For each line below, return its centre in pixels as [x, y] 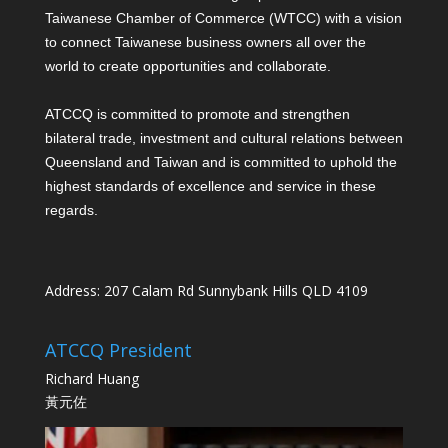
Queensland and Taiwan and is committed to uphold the [220, 162]
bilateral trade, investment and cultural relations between [223, 138]
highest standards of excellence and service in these [210, 186]
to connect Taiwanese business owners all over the [205, 42]
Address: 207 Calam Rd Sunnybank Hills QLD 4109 [206, 291]
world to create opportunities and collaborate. [187, 66]
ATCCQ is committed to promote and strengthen [197, 114]
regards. [71, 210]
